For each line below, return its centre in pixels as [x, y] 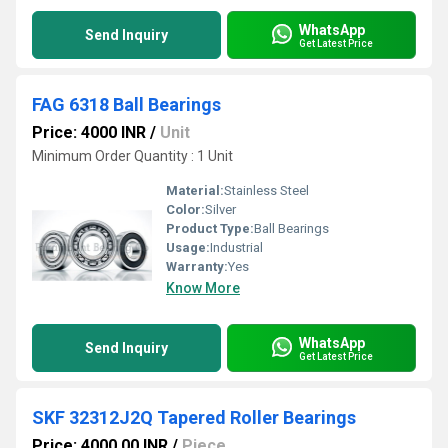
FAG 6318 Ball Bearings [126, 104]
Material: [195, 190]
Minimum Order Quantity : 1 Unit [132, 156]
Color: [185, 209]
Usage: [188, 247]
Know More [203, 288]
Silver [220, 209]
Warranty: [197, 266]
